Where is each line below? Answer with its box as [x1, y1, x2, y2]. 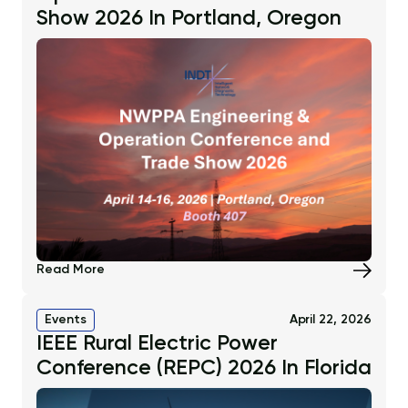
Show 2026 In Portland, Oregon [36, 8, 342, 30]
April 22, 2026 [289, 313, 372, 327]
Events [45, 313, 87, 327]
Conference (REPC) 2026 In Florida [36, 358, 372, 380]
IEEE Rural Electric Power [36, 333, 278, 355]
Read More [36, 263, 105, 277]
